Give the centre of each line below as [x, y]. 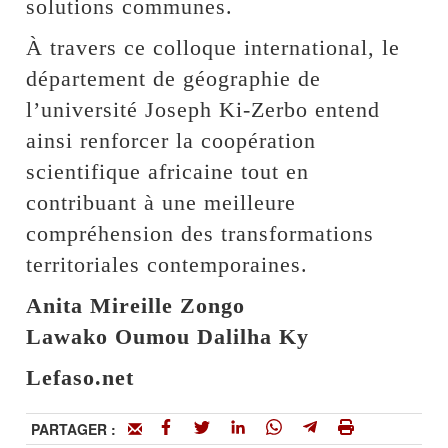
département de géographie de [174, 79]
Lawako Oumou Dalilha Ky [168, 337]
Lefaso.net [80, 378]
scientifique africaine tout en [168, 172]
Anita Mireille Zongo [136, 306]
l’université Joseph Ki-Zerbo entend [203, 110]
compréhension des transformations [200, 234]
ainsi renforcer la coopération [171, 141]
